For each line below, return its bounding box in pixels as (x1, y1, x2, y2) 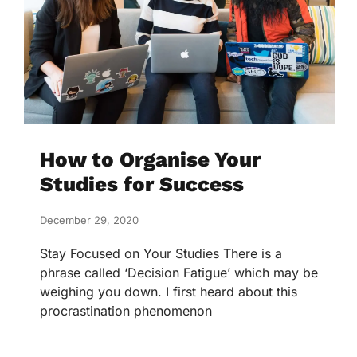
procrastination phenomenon (40, 303, 212, 320)
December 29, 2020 (40, 214, 139, 227)
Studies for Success (40, 172, 244, 197)
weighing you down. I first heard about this (40, 284, 297, 300)
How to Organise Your (40, 147, 261, 172)
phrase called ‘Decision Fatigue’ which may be (40, 265, 318, 281)
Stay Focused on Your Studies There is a (40, 245, 282, 262)
